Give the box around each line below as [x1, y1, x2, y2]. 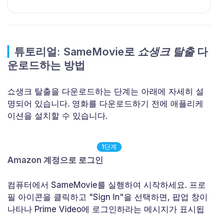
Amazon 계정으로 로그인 [7, 155, 103, 165]
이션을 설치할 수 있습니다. [7, 111, 108, 121]
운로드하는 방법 [7, 59, 85, 72]
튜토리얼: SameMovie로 [14, 45, 138, 58]
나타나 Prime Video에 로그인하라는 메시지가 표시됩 [7, 204, 204, 215]
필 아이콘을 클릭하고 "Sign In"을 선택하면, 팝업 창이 [7, 192, 208, 202]
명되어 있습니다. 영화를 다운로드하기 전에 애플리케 [7, 99, 203, 109]
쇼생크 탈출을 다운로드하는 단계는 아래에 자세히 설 [7, 87, 204, 97]
